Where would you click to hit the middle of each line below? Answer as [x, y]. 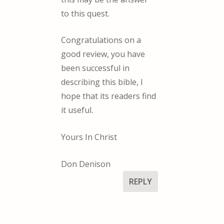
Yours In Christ [89, 137]
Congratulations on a [101, 40]
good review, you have [103, 54]
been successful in [95, 68]
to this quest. [85, 13]
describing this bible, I [102, 82]
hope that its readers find [109, 96]
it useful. [77, 110]
